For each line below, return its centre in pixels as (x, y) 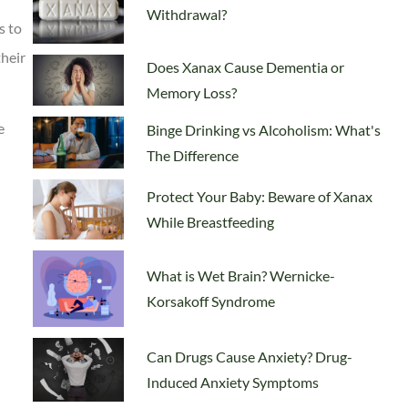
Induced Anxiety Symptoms (233, 382)
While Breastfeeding (210, 222)
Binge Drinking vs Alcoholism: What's (264, 129)
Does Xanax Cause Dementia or (245, 67)
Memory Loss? (192, 93)
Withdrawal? (187, 15)
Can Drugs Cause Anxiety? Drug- (250, 356)
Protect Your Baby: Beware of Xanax (260, 196)
